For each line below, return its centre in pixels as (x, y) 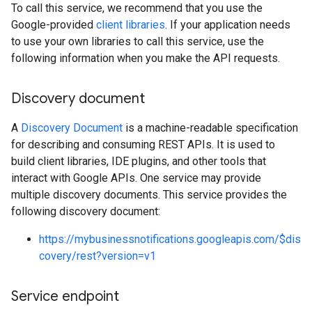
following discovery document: (86, 211)
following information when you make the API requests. (146, 58)
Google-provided (54, 25)
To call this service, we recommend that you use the (137, 8)
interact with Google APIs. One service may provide (136, 178)
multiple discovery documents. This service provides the (149, 195)
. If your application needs (228, 25)
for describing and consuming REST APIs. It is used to (143, 145)
